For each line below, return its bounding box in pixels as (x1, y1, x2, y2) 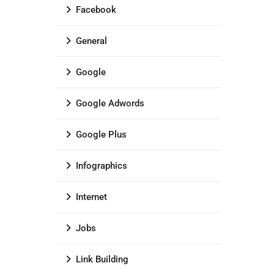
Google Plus (76, 129, 127, 140)
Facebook (76, 4, 116, 15)
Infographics (76, 160, 127, 171)
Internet (76, 191, 107, 202)
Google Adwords (76, 98, 144, 109)
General (76, 35, 107, 46)
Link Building (76, 254, 128, 265)
